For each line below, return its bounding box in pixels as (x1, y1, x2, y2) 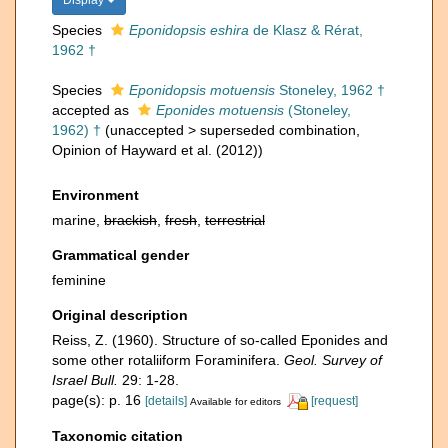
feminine (52, 272, 106, 288)
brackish (104, 212, 157, 228)
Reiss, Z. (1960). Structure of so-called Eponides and (52, 332, 388, 348)
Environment (52, 187, 139, 203)
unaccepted (110, 122, 184, 138)
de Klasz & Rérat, (249, 22, 363, 38)
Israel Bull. (52, 372, 118, 388)
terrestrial (205, 212, 265, 228)
